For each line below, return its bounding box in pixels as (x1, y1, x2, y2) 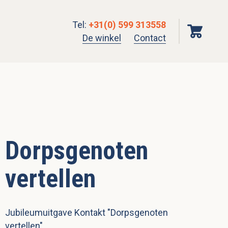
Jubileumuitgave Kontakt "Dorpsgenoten (5, 207, 168, 218)
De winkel (82, 32, 121, 43)
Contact (134, 32, 166, 43)
